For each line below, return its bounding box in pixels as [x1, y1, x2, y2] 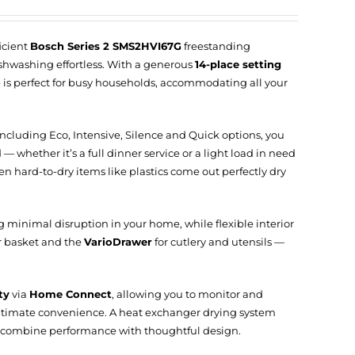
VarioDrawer [84, 235, 152, 248]
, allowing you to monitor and [112, 288, 263, 300]
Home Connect [29, 288, 112, 300]
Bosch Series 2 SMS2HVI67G [30, 40, 181, 52]
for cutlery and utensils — [152, 235, 284, 248]
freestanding [181, 40, 250, 52]
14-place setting [195, 58, 281, 71]
